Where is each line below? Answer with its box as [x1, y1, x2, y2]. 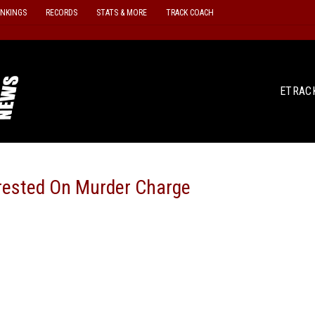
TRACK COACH [165, 7, 214, 18]
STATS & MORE [96, 7, 147, 18]
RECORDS [45, 7, 77, 18]
